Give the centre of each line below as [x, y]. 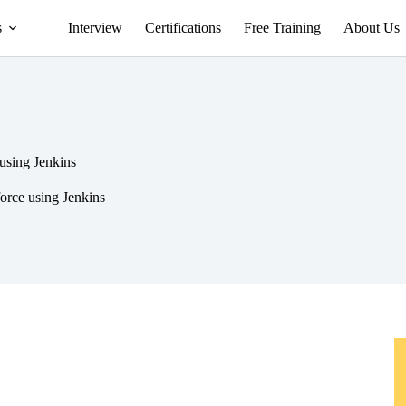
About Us [372, 28]
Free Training [283, 28]
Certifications [184, 28]
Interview [96, 28]
